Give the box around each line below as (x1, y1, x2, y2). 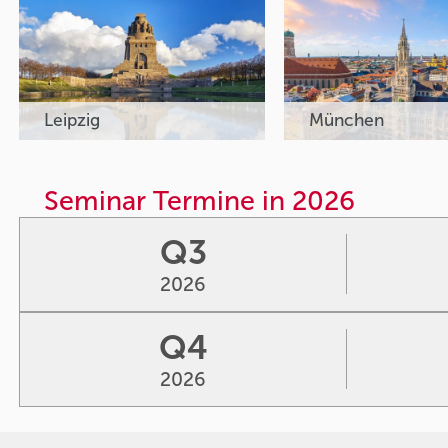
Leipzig (44, 110, 105, 131)
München (309, 110, 389, 131)
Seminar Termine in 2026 (44, 184, 356, 217)
